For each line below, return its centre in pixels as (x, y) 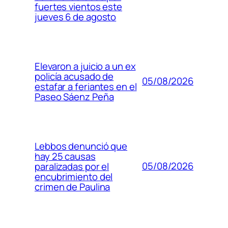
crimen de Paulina (73, 187)
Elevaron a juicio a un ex (85, 66)
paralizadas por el (72, 166)
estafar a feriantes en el (86, 86)
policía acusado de (74, 76)
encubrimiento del (74, 176)
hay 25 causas (65, 156)
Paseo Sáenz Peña (74, 96)
